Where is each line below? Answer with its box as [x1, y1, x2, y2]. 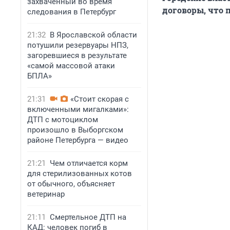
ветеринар [27, 189, 65, 199]
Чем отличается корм [50, 159, 128, 168]
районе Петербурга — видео [27, 136, 128, 145]
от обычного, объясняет [27, 179, 115, 188]
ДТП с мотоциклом [27, 115, 98, 124]
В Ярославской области [50, 30, 137, 40]
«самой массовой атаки [27, 61, 115, 70]
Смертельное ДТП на [50, 213, 126, 222]
